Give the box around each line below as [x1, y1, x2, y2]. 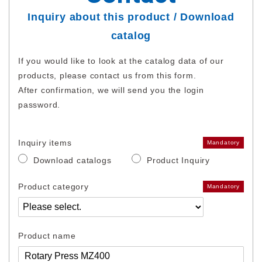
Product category [18, 181, 89, 191]
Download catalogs [33, 155, 112, 165]
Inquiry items [18, 137, 72, 147]
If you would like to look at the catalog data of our [18, 56, 224, 65]
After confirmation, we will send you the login [18, 85, 204, 95]
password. [18, 99, 61, 109]
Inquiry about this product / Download [27, 11, 235, 23]
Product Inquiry [147, 155, 211, 165]
